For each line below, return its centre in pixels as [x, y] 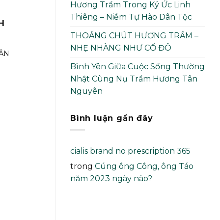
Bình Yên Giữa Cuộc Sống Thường [137, 66]
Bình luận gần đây [112, 118]
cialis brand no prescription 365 [130, 151]
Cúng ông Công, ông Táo [144, 166]
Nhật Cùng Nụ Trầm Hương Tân [134, 79]
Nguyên [86, 91]
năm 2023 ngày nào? [111, 179]
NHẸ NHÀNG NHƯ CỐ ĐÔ [121, 48]
